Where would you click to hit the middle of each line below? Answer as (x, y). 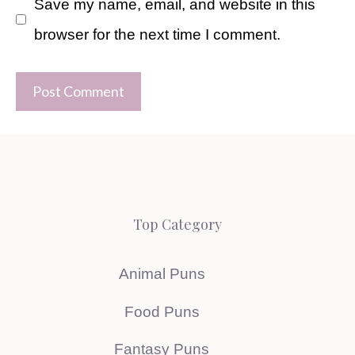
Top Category (177, 225)
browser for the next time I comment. (157, 34)
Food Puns (162, 311)
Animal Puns (162, 274)
